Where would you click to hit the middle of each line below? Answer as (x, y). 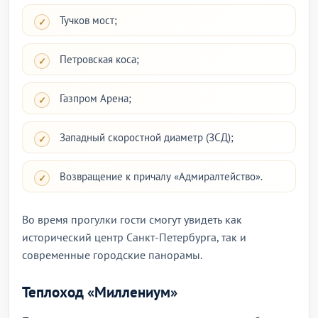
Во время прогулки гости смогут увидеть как (132, 219)
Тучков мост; (88, 20)
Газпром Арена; (95, 98)
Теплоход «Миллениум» (100, 292)
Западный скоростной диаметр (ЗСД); (147, 137)
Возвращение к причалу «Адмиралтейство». (161, 176)
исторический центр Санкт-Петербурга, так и (134, 237)
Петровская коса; (99, 59)
